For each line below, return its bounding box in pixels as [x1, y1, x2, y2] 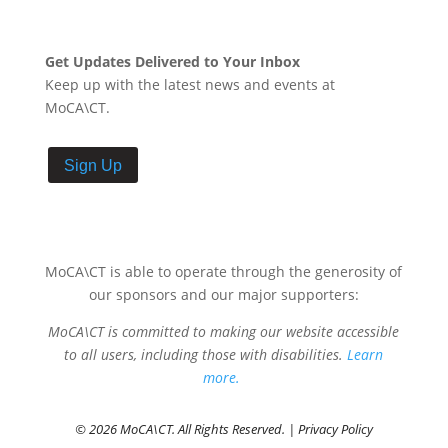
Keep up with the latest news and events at [44, 74, 335, 94]
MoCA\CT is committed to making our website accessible [48, 322, 400, 342]
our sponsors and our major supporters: [88, 285, 359, 305]
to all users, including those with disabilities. [64, 345, 348, 365]
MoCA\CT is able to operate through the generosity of [45, 262, 403, 282]
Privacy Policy [297, 420, 373, 439]
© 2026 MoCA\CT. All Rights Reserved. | [74, 420, 298, 439]
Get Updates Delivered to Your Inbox [44, 51, 300, 71]
